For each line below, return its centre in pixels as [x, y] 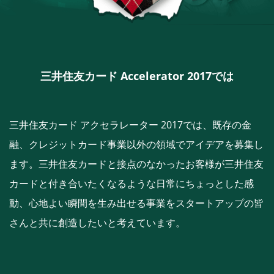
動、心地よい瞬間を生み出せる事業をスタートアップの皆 [136, 203]
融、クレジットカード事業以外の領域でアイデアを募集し [136, 144]
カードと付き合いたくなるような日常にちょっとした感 [131, 183]
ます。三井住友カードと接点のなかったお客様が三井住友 [136, 164]
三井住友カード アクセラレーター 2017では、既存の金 [130, 125]
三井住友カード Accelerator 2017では [137, 76]
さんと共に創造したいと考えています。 [97, 223]
